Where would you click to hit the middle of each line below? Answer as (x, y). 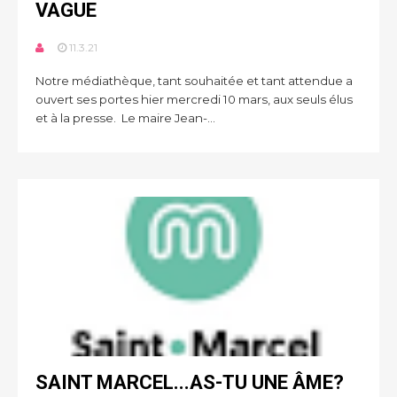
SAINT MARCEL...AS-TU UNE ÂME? (190, 382)
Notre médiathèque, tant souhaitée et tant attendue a (194, 81)
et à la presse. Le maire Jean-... (125, 118)
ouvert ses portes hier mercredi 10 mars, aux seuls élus (194, 99)
